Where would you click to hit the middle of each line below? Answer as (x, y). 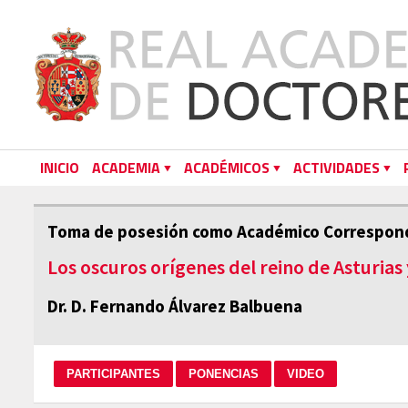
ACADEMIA (126, 168)
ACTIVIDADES (337, 168)
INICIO (60, 168)
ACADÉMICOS (227, 168)
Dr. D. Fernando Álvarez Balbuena (175, 306)
